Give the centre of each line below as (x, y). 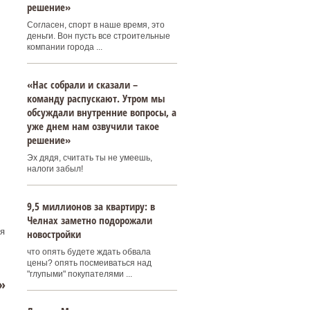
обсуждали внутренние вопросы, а (101, 112)
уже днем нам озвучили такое (93, 126)
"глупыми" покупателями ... (79, 274)
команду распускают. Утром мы (95, 98)
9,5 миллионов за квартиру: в (91, 206)
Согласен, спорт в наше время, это (95, 25)
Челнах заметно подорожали (89, 220)
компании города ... (64, 47)
